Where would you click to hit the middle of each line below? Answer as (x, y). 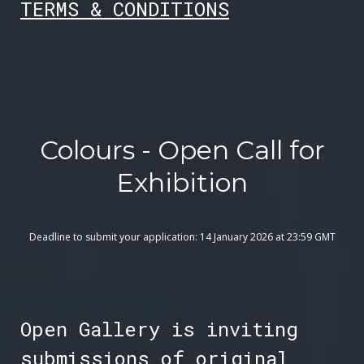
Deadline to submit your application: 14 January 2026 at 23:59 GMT (182, 237)
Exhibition (182, 183)
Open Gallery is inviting (159, 329)
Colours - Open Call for (182, 150)
